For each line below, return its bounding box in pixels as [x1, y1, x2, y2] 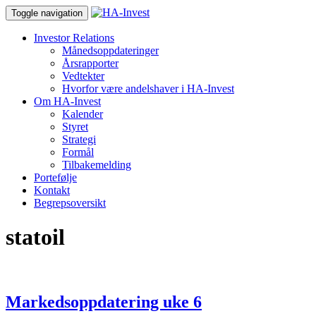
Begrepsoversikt [34, 197, 106, 209]
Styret [62, 121, 88, 133]
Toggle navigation [11, 8, 83, 18]
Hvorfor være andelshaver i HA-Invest [62, 83, 234, 95]
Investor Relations [34, 32, 114, 44]
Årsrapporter [62, 57, 119, 69]
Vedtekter [62, 70, 104, 82]
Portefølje [34, 171, 77, 183]
